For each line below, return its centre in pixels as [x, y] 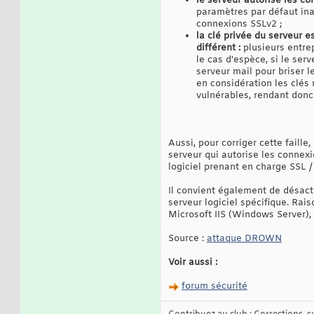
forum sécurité [214, 287]
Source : [187, 239]
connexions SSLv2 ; [239, 25]
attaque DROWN [244, 239]
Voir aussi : [193, 263]
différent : [218, 48]
